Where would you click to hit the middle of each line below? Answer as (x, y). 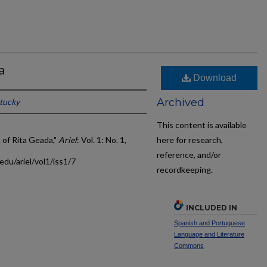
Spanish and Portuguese (209, 223)
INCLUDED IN (212, 207)
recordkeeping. (185, 170)
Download (214, 78)
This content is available (202, 125)
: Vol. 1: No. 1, (102, 140)
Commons (189, 245)
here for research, (190, 140)
